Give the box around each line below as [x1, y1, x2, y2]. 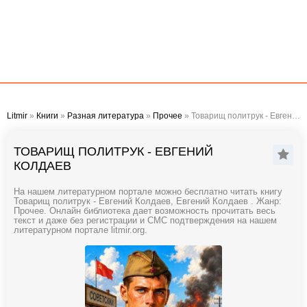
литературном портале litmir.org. [14, 225, 147, 235]
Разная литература [67, 111, 144, 121]
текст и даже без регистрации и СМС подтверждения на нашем [14, 216, 277, 225]
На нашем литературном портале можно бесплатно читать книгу [14, 187, 282, 197]
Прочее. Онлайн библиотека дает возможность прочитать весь [14, 206, 275, 216]
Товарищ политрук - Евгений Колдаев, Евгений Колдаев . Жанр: [14, 197, 282, 206]
